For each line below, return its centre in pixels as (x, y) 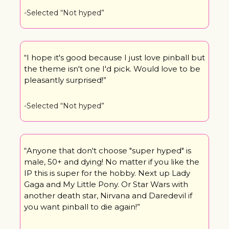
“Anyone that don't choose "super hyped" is (108, 150)
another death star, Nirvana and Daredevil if (108, 195)
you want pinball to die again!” (82, 207)
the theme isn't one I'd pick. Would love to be (112, 68)
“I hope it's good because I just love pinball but (114, 57)
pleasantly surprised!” (65, 80)
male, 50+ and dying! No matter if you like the (112, 162)
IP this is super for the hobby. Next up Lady (107, 173)
